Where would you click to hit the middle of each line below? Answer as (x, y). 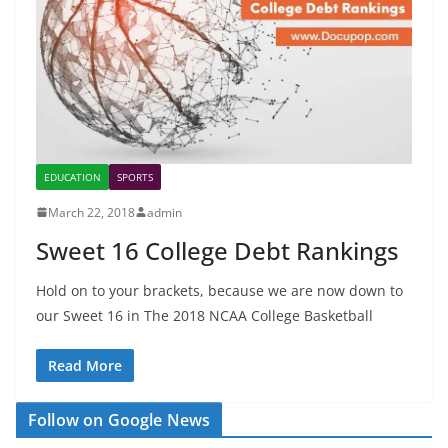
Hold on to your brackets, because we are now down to (219, 290)
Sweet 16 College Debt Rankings (217, 250)
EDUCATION (72, 176)
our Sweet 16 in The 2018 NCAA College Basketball (204, 315)
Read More (85, 365)
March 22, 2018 (91, 212)
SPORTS (135, 176)
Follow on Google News (119, 419)
